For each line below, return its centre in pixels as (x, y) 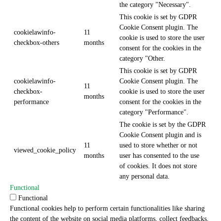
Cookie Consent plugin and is (160, 135)
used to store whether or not (158, 145)
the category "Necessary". (155, 5)
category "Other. (142, 58)
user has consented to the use (159, 156)
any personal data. (145, 176)
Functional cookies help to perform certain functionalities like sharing (107, 208)
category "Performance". (154, 112)
